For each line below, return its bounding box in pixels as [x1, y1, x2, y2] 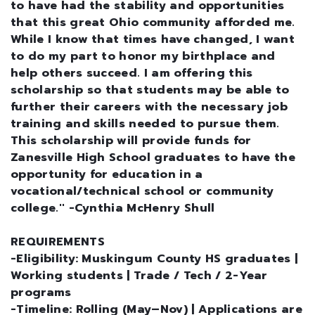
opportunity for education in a [11, 166, 203, 183]
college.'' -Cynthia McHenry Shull [11, 200, 215, 217]
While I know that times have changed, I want [11, 31, 295, 48]
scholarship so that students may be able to [11, 82, 290, 98]
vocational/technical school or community [11, 183, 274, 200]
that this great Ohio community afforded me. [11, 14, 295, 31]
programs [11, 284, 72, 301]
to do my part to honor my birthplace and [11, 48, 276, 65]
